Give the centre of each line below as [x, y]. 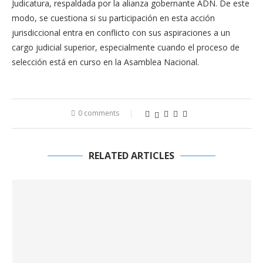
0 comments [99, 113]
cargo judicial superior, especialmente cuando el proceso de [126, 47]
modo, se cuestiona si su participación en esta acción [113, 18]
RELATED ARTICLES [131, 156]
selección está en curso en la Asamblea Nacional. [105, 62]
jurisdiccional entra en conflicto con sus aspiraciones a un [121, 33]
